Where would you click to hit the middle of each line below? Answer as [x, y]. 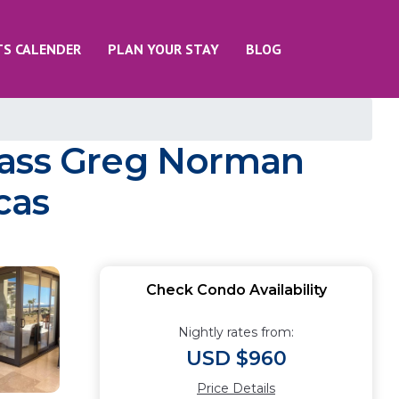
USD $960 [236, 358]
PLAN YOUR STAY [163, 49]
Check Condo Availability [236, 290]
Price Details [236, 388]
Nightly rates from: [236, 332]
